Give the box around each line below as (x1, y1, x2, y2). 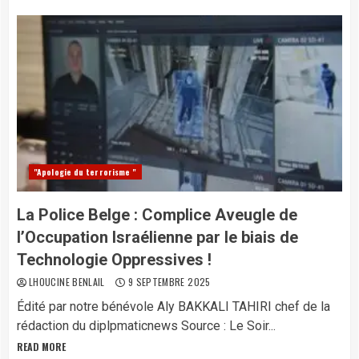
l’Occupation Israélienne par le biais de (17, 228, 298, 247)
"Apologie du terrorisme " (34, 166, 137, 178)
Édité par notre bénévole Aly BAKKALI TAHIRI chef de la (17, 299, 330, 314)
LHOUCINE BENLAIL (29, 275, 108, 288)
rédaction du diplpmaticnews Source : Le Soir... (17, 318, 276, 333)
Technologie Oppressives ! (17, 250, 212, 269)
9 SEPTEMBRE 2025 (125, 275, 211, 288)
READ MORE (17, 340, 66, 353)
